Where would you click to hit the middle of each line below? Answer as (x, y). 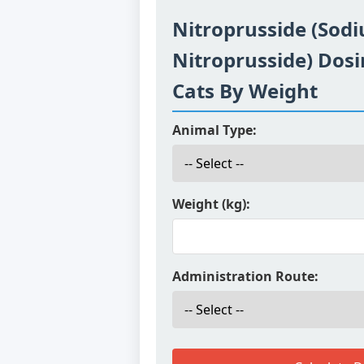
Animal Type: (214, 130)
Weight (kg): (211, 204)
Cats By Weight (245, 91)
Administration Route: (245, 276)
